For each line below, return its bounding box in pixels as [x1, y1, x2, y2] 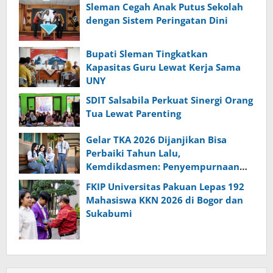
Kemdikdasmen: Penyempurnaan [86, 160, 239, 173]
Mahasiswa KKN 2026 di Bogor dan [86, 193, 243, 206]
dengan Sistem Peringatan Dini [86, 13, 228, 26]
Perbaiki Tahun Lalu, [86, 147, 180, 160]
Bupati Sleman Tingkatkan [86, 47, 208, 60]
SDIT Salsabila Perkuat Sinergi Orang [86, 94, 253, 107]
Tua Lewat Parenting [86, 107, 181, 120]
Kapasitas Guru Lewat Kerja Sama [86, 60, 241, 73]
